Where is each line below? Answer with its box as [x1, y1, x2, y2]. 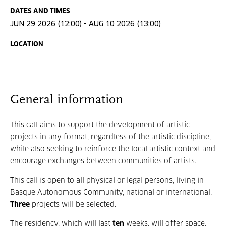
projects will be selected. [32, 201, 116, 208]
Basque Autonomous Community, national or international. [10, 189, 212, 196]
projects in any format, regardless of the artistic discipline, [10, 134, 211, 141]
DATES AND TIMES [10, 8, 70, 15]
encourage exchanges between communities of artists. [10, 158, 196, 165]
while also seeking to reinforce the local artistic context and [10, 146, 215, 153]
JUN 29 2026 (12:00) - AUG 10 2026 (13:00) [10, 21, 161, 28]
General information [10, 93, 123, 107]
